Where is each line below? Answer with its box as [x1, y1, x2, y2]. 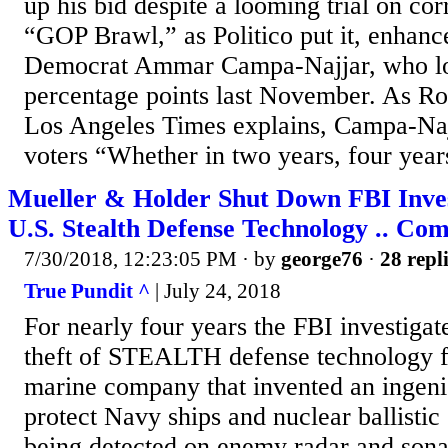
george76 [281, 247, 363, 272]
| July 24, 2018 [150, 278, 281, 303]
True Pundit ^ [24, 278, 150, 303]
